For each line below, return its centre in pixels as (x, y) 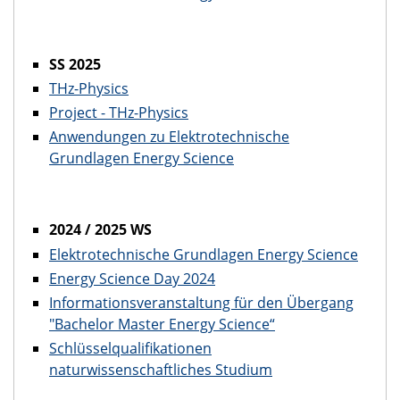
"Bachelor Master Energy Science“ (162, 325)
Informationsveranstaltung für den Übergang (201, 303)
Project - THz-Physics (119, 113)
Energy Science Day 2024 (132, 278)
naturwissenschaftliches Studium (161, 370)
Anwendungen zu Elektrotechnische (169, 137)
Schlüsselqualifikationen (130, 349)
